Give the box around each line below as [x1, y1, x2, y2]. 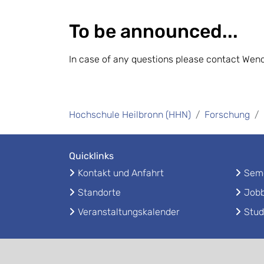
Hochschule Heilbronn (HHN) [69, 109, 191, 120]
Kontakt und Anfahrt [78, 167, 164, 179]
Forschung [204, 109, 250, 120]
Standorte [78, 187, 121, 198]
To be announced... [69, 20, 242, 42]
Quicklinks [69, 150, 114, 161]
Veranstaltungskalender [78, 206, 180, 217]
